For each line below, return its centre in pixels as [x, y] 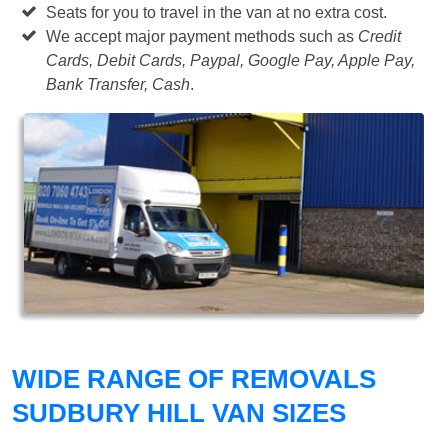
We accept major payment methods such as [202, 36]
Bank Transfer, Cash [118, 84]
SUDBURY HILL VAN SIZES [179, 413]
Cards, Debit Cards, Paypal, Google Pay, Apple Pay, [231, 60]
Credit [380, 36]
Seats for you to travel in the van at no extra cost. [217, 12]
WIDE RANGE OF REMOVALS [194, 379]
